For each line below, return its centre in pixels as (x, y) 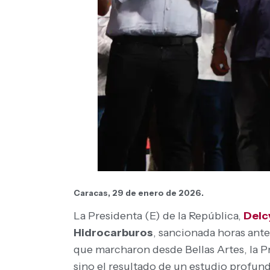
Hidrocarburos (113, 233)
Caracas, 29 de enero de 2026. (139, 193)
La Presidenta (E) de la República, (159, 216)
